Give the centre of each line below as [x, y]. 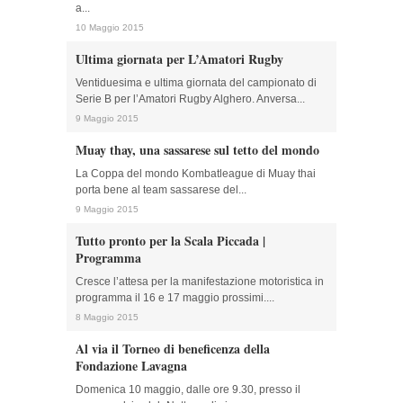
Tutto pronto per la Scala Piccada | [170, 241]
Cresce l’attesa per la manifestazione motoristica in [200, 282]
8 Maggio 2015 [107, 317]
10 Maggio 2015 [110, 27]
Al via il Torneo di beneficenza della [173, 349]
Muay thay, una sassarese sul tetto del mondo [197, 150]
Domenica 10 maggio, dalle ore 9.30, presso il [188, 390]
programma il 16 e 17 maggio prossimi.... [175, 298]
